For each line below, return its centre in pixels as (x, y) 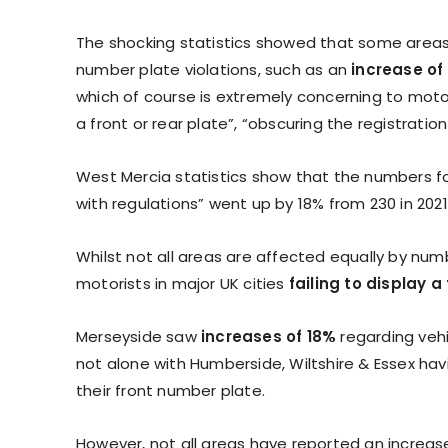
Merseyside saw (138, 336)
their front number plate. (173, 390)
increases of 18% (271, 336)
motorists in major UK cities (182, 283)
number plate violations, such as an (214, 69)
